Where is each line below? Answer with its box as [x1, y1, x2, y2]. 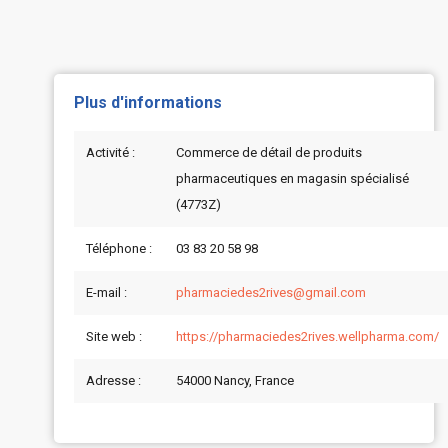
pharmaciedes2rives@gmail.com [175, 284, 366, 300]
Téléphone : [85, 240, 152, 256]
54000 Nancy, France [175, 372, 294, 388]
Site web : [85, 328, 142, 344]
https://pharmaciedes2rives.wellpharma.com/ [175, 328, 439, 344]
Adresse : [85, 372, 141, 388]
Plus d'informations [73, 92, 222, 112]
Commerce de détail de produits [175, 144, 362, 160]
